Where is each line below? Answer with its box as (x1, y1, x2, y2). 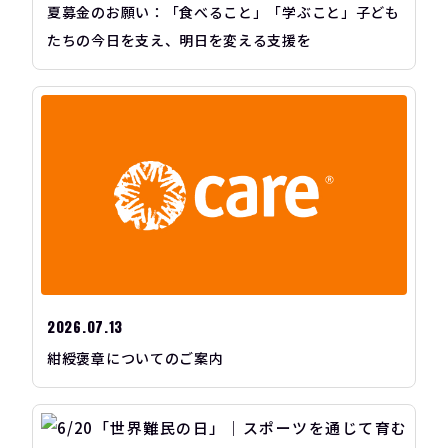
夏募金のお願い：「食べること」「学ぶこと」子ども (47, 2, 400, 23)
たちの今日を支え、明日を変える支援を (47, 30, 312, 51)
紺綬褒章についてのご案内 (47, 347, 224, 368)
